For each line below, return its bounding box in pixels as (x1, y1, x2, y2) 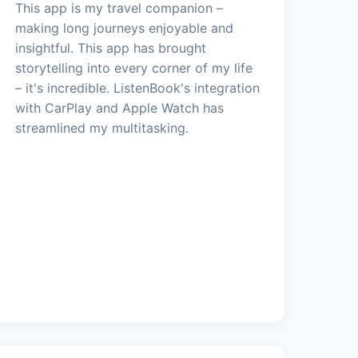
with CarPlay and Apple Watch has (15, 99, 225, 116)
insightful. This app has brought (15, 39, 207, 56)
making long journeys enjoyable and (15, 19, 234, 36)
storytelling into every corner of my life (15, 59, 253, 76)
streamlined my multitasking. (15, 119, 189, 136)
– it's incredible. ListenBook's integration (15, 79, 261, 96)
